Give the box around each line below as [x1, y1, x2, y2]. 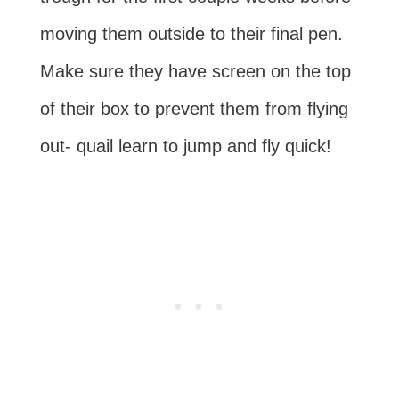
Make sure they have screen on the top [39, 61, 351, 82]
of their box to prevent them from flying [39, 99, 348, 119]
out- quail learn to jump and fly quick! [39, 136, 331, 157]
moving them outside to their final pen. [39, 24, 343, 45]
